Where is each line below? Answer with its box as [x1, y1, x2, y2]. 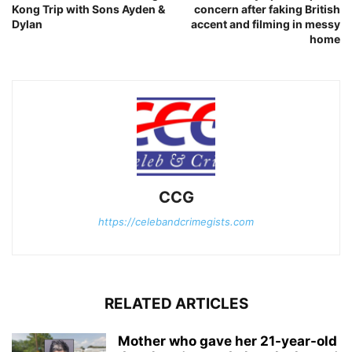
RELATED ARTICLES [104, 294, 248, 313]
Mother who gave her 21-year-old [118, 332, 337, 349]
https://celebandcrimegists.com [98, 214, 254, 228]
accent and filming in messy [191, 16, 340, 31]
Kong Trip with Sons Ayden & [12, 2, 165, 16]
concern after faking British [194, 2, 340, 16]
